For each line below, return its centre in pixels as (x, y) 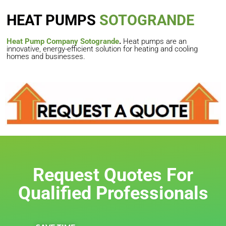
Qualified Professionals (113, 193)
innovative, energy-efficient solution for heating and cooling (102, 49)
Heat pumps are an (154, 41)
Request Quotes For (113, 175)
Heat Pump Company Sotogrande (63, 41)
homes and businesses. (46, 56)
